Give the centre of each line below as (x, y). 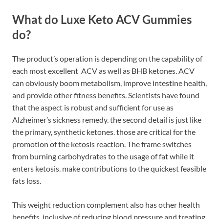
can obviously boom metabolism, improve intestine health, (109, 83)
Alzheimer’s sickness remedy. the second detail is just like (107, 120)
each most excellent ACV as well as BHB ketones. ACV (103, 71)
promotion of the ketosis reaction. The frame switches (102, 144)
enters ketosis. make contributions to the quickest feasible (109, 169)
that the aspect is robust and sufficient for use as (93, 108)
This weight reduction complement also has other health (106, 205)
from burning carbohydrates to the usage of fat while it (103, 156)
